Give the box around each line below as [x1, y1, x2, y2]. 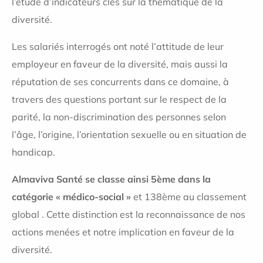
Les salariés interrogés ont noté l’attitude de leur [12, 41, 224, 52]
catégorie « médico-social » [12, 191, 131, 203]
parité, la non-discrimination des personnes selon [12, 111, 226, 123]
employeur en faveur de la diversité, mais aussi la [12, 58, 228, 70]
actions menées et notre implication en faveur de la [12, 226, 234, 238]
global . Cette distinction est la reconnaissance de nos [12, 208, 245, 220]
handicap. [12, 146, 55, 158]
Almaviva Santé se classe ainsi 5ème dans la [12, 173, 211, 185]
